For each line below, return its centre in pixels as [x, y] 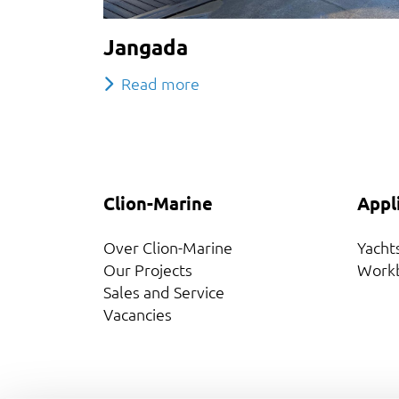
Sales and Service [163, 291]
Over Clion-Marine [167, 247]
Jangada [145, 46]
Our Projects [147, 269]
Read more [160, 83]
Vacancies [137, 313]
